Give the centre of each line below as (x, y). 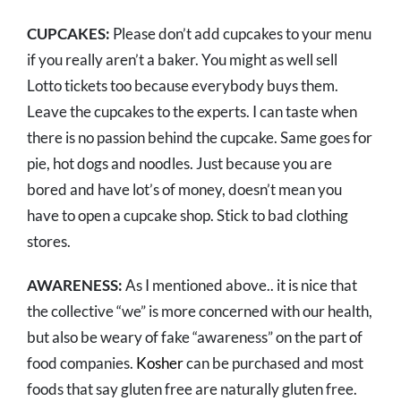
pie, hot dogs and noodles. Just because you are (179, 164)
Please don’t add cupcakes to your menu (241, 34)
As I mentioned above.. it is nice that (240, 286)
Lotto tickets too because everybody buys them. (183, 86)
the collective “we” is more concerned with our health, (200, 311)
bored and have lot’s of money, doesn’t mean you (184, 190)
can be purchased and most (273, 363)
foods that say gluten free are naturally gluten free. (192, 389)
